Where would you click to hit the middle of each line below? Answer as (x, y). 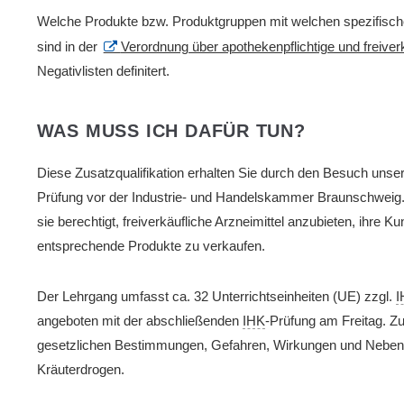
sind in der (69, 46)
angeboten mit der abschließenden (139, 321)
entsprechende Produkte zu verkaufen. (151, 247)
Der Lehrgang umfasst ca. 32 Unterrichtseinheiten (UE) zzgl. (216, 297)
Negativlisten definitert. (103, 71)
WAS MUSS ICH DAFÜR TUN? (171, 131)
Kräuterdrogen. (80, 370)
